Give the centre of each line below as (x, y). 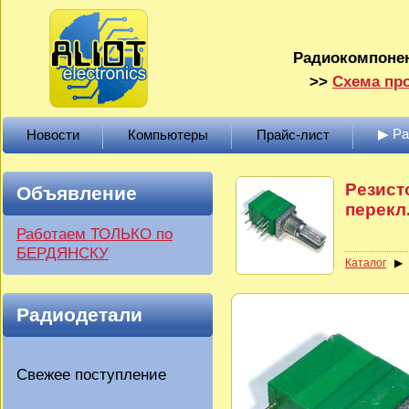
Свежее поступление (91, 374)
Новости (53, 135)
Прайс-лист (293, 135)
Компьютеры (168, 135)
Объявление (77, 193)
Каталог (366, 263)
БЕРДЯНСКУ (63, 253)
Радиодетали (79, 315)
